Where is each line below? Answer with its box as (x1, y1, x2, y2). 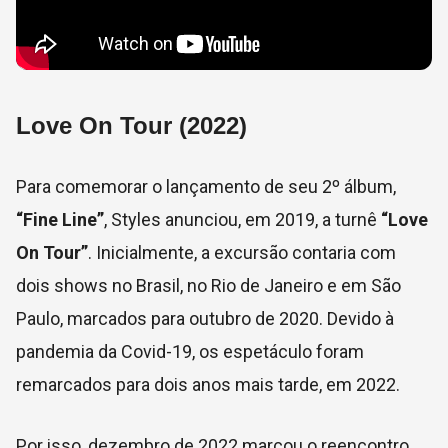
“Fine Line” (16, 208, 104, 230)
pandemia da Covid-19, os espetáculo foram (16, 340, 364, 362)
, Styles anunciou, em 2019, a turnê (104, 208, 381, 230)
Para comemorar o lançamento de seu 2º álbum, (16, 175, 396, 197)
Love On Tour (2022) (16, 111, 247, 139)
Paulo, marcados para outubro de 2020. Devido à (16, 307, 394, 329)
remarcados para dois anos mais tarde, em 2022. (16, 373, 400, 395)
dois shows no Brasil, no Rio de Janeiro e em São (16, 274, 401, 296)
